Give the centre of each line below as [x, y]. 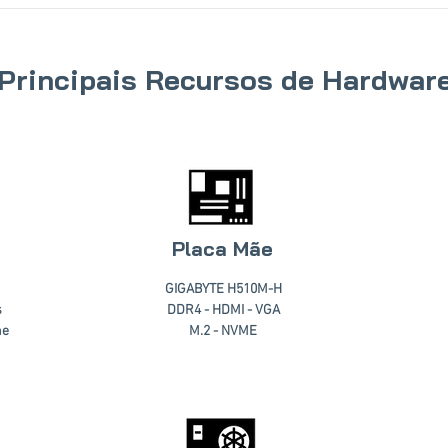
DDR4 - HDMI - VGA [223, 310]
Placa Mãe [222, 248]
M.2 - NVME [223, 331]
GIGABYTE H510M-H [223, 289]
